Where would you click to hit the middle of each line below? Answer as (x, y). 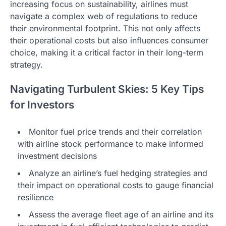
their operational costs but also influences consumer (109, 41)
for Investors (42, 104)
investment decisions (57, 156)
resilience (36, 197)
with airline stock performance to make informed (110, 144)
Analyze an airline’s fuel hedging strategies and (118, 173)
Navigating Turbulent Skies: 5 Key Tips (107, 89)
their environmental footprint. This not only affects (105, 29)
